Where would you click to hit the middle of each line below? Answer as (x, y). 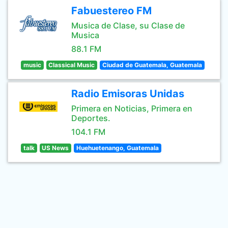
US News (55, 148)
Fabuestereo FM (111, 11)
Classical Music (72, 65)
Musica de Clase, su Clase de (128, 25)
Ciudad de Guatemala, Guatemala (152, 65)
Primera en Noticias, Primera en (132, 108)
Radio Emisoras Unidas (128, 94)
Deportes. (91, 118)
